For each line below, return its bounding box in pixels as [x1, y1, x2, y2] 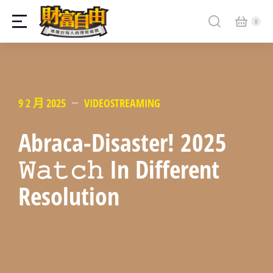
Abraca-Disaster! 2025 [18, 125, 227, 159]
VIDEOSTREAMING [84, 95, 160, 110]
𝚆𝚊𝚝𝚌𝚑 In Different [18, 152, 219, 186]
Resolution [18, 179, 119, 213]
